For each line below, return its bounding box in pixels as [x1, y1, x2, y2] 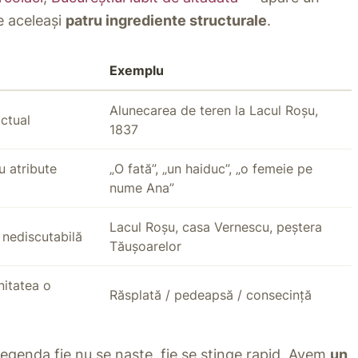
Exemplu [109, 62, 164, 79]
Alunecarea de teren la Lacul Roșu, [109, 102, 318, 119]
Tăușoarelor [109, 238, 181, 255]
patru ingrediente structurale [66, 12, 267, 30]
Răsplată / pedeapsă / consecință [109, 287, 312, 304]
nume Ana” [109, 180, 174, 197]
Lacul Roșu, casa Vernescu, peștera [109, 219, 322, 236]
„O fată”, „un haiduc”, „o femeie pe [109, 161, 312, 177]
